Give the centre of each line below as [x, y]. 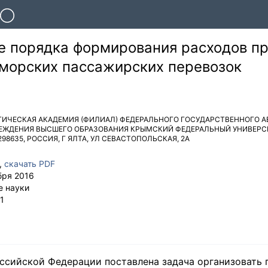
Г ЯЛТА [74, 138]
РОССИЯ [42, 138]
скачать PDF [30, 164]
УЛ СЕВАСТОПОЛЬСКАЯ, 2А [140, 138]
